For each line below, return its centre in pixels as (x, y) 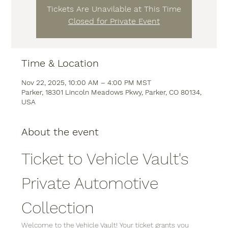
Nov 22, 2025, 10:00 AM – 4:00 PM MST (87, 82)
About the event (60, 132)
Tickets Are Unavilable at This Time (114, 9)
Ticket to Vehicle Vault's (108, 159)
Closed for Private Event (114, 21)
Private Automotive (92, 183)
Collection (58, 208)
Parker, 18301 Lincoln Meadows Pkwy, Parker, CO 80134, (112, 92)
